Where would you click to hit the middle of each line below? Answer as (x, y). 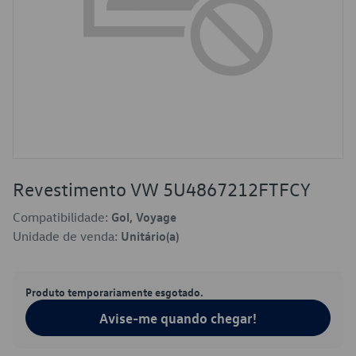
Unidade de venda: (67, 236)
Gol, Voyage (144, 217)
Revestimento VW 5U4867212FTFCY (162, 189)
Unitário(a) (150, 236)
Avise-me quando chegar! (178, 318)
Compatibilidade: (62, 217)
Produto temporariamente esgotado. (114, 292)
